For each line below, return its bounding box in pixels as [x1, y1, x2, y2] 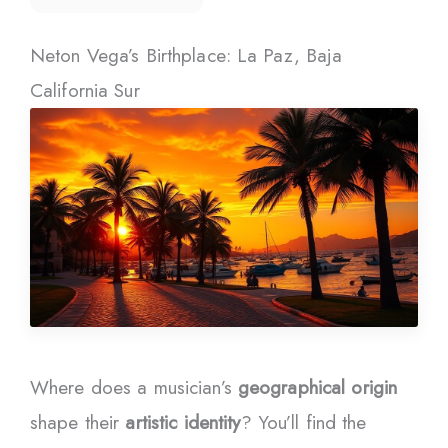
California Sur [30, 77, 140, 105]
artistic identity [125, 409, 241, 437]
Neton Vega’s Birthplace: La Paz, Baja [30, 42, 343, 70]
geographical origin [237, 374, 398, 402]
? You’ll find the [240, 409, 367, 437]
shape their [30, 409, 126, 437]
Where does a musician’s [30, 374, 238, 402]
